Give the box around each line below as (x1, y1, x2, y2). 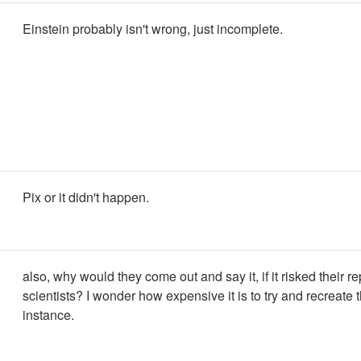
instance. (23, 305, 74, 324)
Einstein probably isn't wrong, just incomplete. (23, 19, 283, 38)
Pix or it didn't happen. (23, 188, 149, 206)
